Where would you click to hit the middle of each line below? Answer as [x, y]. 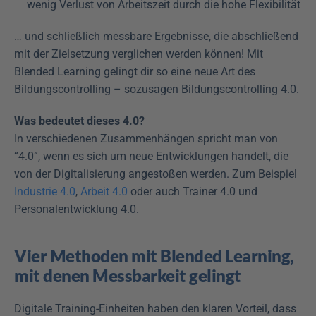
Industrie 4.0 [45, 192]
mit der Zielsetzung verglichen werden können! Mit [139, 54]
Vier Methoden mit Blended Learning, [154, 256]
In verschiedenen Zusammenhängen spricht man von [146, 139]
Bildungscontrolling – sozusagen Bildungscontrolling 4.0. [157, 89]
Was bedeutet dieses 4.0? [79, 121]
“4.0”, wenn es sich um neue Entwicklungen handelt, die [151, 156]
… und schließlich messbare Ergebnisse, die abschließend [156, 36]
